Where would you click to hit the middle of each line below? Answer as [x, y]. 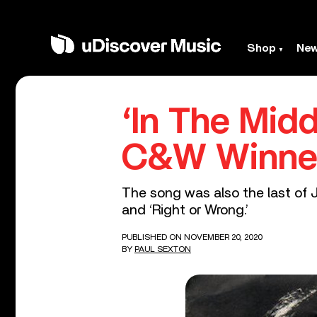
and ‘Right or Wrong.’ [185, 210]
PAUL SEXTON [163, 249]
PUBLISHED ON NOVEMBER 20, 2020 [192, 237]
